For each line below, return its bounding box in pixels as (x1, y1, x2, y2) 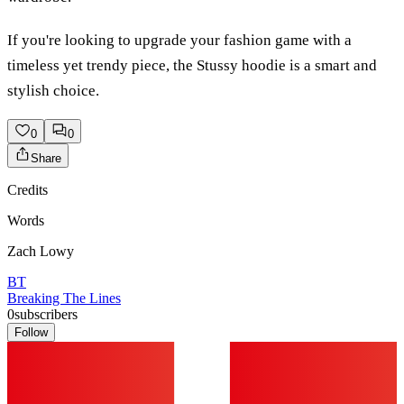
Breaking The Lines (7, 289, 121, 306)
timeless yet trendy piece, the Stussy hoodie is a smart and (7, 56, 377, 74)
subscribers (14, 306, 78, 322)
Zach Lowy (7, 243, 74, 259)
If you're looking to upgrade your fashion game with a (7, 31, 352, 49)
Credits (7, 181, 48, 197)
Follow (14, 325, 48, 339)
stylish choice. (7, 81, 99, 99)
